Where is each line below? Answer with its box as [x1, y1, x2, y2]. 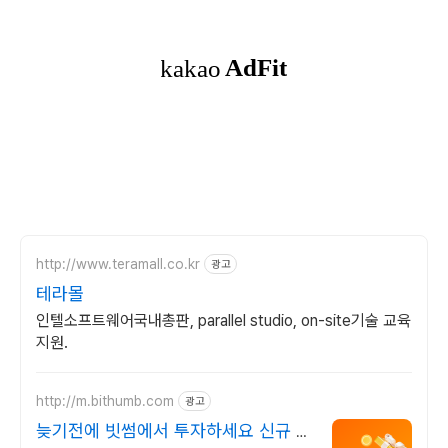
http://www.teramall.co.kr [36, 255, 200, 272]
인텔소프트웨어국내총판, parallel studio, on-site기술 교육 [36, 311, 411, 330]
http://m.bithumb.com [36, 392, 174, 409]
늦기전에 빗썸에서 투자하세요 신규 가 [36, 420, 312, 441]
